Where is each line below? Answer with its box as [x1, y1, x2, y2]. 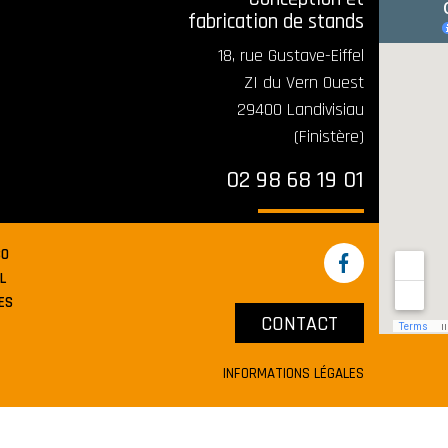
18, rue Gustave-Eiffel [218, 44, 364, 68]
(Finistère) [294, 125, 364, 149]
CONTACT [260, 311, 338, 338]
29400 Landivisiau [237, 98, 364, 122]
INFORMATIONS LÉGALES [222, 364, 364, 384]
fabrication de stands [188, 8, 364, 36]
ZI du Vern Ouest [244, 71, 364, 95]
